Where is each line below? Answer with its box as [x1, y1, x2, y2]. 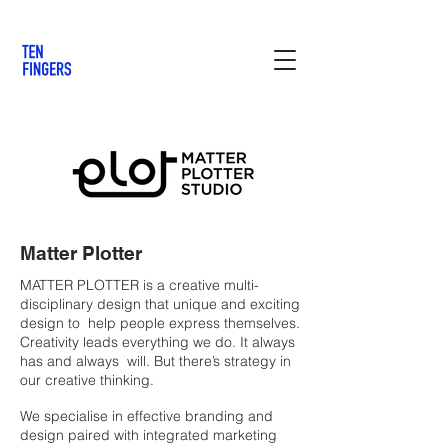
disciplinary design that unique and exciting [20, 295, 300, 313]
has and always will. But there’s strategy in [20, 352, 291, 370]
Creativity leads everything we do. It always [20, 333, 295, 351]
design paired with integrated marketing [20, 426, 277, 444]
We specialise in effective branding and [20, 407, 273, 425]
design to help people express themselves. [20, 314, 300, 332]
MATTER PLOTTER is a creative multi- [20, 276, 259, 294]
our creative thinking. [20, 371, 154, 389]
